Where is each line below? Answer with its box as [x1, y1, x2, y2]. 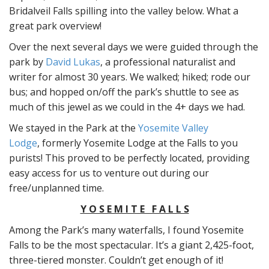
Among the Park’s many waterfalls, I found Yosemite [9, 223, 244, 237]
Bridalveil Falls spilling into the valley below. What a [9, 4, 238, 18]
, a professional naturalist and [100, 55, 235, 69]
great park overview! [9, 19, 101, 33]
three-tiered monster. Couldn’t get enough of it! [9, 253, 223, 267]
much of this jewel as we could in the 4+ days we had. [9, 100, 245, 114]
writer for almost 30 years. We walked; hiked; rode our [9, 70, 250, 84]
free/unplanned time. [9, 181, 104, 195]
